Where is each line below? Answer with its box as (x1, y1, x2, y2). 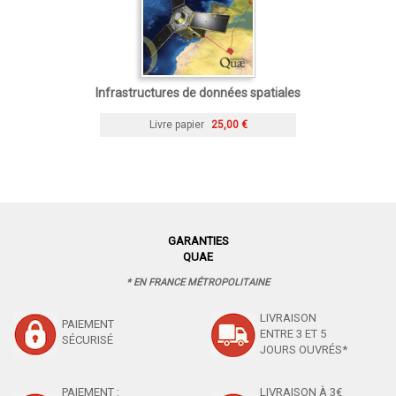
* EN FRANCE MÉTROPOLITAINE (126, 276, 270, 288)
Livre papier (148, 118, 204, 131)
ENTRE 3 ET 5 (260, 326, 326, 340)
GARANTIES (167, 233, 229, 247)
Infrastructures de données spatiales (95, 85, 301, 100)
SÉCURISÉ (62, 332, 113, 346)
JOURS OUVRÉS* (260, 342, 347, 356)
